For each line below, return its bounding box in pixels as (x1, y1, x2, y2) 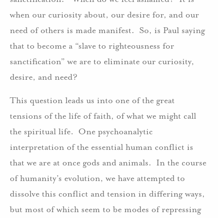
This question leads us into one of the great (10, 94, 175, 106)
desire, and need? (10, 71, 77, 82)
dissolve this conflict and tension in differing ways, (10, 188, 205, 199)
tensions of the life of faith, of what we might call (10, 110, 196, 121)
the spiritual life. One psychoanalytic (10, 126, 153, 137)
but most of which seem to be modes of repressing (10, 203, 201, 215)
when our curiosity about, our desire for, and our (10, 9, 199, 20)
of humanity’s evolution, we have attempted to (10, 172, 185, 183)
